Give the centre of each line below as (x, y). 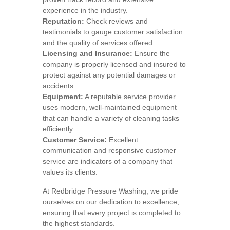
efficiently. (59, 129)
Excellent (122, 140)
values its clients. (70, 172)
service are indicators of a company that (108, 161)
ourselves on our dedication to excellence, (111, 202)
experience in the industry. (85, 10)
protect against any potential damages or (109, 75)
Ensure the (151, 53)
